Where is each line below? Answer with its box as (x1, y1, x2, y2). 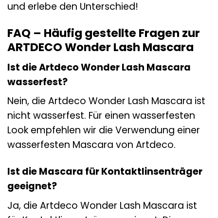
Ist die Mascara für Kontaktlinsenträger (7, 165, 202, 179)
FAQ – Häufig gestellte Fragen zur (7, 25, 200, 41)
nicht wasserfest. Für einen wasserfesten (7, 109, 195, 123)
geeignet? (7, 180, 57, 193)
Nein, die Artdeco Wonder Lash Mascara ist (7, 94, 205, 108)
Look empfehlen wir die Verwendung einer (7, 124, 200, 137)
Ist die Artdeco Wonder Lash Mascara (7, 60, 191, 74)
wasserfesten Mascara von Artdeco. (7, 138, 176, 152)
